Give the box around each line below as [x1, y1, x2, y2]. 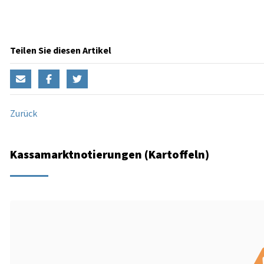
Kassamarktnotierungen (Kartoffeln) [10, 146, 209, 163]
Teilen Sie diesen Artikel [10, 44, 111, 57]
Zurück [10, 107, 37, 120]
